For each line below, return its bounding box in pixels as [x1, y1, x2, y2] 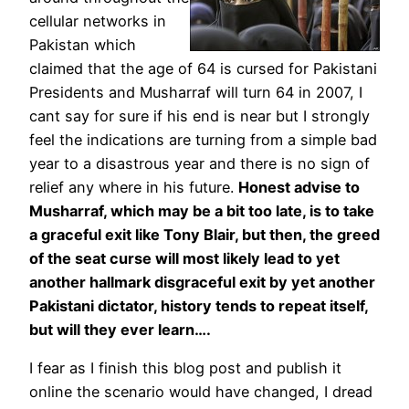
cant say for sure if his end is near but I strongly [29, 107, 370, 126]
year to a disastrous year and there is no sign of [29, 154, 370, 173]
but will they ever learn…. [29, 320, 211, 340]
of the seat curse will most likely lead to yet [29, 249, 340, 268]
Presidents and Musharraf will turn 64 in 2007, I [29, 83, 362, 102]
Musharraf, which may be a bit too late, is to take [29, 202, 374, 221]
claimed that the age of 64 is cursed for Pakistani [29, 59, 377, 79]
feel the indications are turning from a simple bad [29, 131, 377, 150]
